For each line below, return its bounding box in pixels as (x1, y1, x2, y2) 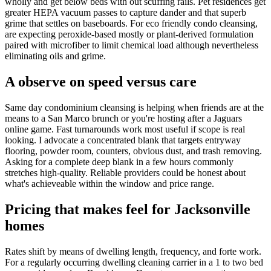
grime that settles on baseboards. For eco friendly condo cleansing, (5, 18, 258, 29)
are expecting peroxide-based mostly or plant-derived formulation (5, 29, 253, 40)
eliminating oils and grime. (5, 51, 106, 62)
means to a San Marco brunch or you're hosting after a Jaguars (5, 113, 242, 123)
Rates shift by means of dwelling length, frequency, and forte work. (5, 246, 261, 256)
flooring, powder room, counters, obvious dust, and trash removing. (5, 145, 262, 156)
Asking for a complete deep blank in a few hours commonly (5, 156, 233, 167)
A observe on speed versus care (5, 73, 197, 90)
